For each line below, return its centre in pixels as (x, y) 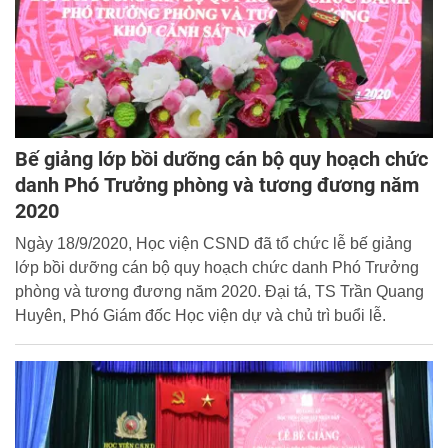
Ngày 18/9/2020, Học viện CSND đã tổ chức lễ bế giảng (213, 243)
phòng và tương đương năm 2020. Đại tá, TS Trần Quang (219, 291)
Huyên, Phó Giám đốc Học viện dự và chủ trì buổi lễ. (200, 315)
